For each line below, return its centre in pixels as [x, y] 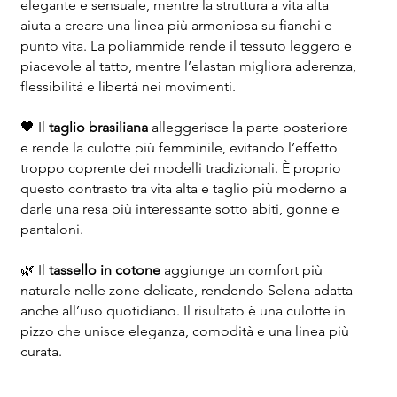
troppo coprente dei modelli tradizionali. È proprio [180, 168]
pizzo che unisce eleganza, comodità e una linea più [184, 331]
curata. [41, 352]
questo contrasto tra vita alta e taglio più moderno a [183, 189]
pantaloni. [51, 230]
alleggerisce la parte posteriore [248, 128]
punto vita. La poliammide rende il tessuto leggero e [186, 46]
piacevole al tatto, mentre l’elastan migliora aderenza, [188, 66]
